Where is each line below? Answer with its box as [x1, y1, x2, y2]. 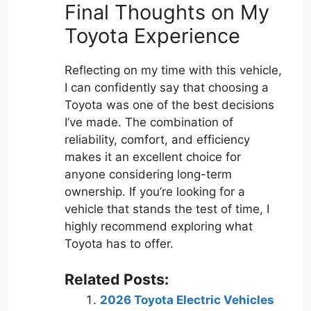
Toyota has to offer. [65, 237, 174, 251]
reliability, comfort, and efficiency [65, 133, 250, 147]
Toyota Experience [65, 24, 240, 49]
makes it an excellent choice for [65, 150, 241, 165]
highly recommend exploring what [65, 219, 253, 234]
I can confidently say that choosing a [65, 81, 269, 95]
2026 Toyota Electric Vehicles [100, 292, 274, 307]
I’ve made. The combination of [65, 115, 233, 130]
